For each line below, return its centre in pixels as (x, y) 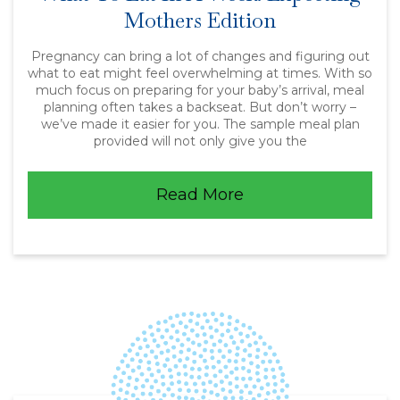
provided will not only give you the (200, 141)
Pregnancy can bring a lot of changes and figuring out (200, 56)
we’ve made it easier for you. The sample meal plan (200, 124)
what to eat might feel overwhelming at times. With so (200, 73)
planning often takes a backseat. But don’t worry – (200, 107)
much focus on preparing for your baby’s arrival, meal (200, 90)
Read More (200, 195)
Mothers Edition (200, 20)
